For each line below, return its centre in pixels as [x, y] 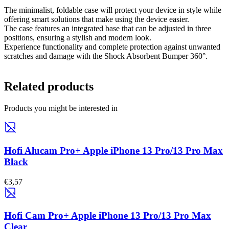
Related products [49, 87]
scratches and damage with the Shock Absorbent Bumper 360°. [106, 56]
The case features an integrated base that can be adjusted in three [108, 28]
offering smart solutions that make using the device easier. [97, 19]
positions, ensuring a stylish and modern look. [78, 37]
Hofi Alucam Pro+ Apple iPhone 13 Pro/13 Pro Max [113, 151]
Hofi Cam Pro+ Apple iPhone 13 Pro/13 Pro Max [108, 216]
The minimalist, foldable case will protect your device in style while [113, 10]
